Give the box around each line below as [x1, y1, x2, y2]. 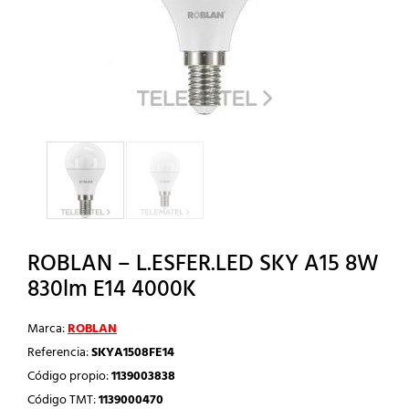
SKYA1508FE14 [91, 341, 174, 363]
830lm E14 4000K [27, 271, 196, 309]
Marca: [27, 318, 68, 340]
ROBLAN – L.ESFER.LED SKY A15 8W [27, 246, 379, 283]
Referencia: [27, 341, 91, 363]
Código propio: [27, 365, 111, 387]
